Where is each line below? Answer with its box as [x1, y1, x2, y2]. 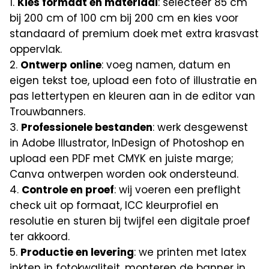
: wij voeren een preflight [114, 183, 241, 197]
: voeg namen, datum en [101, 58, 231, 72]
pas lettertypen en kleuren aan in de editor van [10, 89, 256, 103]
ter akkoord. [10, 229, 70, 244]
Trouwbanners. [10, 104, 86, 119]
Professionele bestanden [21, 120, 153, 134]
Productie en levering [20, 245, 134, 259]
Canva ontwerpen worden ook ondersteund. [10, 167, 239, 181]
